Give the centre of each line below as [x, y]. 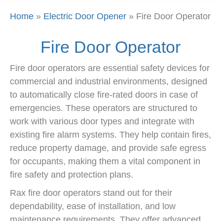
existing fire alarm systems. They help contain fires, [110, 134]
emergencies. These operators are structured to [104, 108]
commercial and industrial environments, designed [109, 81]
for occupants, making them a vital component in [105, 161]
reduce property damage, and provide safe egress [108, 148]
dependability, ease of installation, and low [93, 206]
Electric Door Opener [85, 16]
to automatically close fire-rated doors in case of [104, 94]
